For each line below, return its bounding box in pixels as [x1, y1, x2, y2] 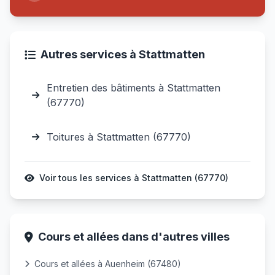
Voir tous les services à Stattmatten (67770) [39, 172, 228, 183]
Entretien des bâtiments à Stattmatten [47, 82, 220, 94]
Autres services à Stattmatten [41, 48, 205, 61]
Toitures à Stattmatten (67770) [47, 131, 191, 143]
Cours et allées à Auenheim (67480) [34, 258, 181, 269]
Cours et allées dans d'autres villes [38, 230, 230, 243]
